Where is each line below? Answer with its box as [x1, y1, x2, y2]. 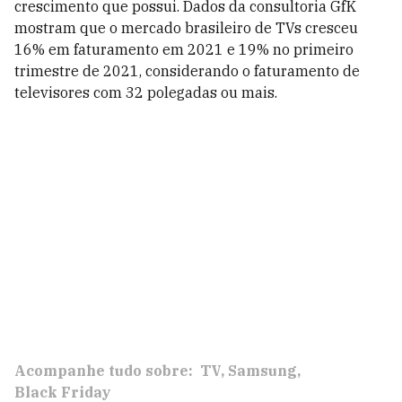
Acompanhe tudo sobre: [14, 362, 193, 380]
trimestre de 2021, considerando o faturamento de [14, 62, 360, 80]
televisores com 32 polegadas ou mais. [14, 83, 277, 101]
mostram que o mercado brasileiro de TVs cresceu [14, 19, 358, 37]
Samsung [228, 362, 297, 380]
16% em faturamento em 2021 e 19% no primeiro [14, 40, 354, 58]
